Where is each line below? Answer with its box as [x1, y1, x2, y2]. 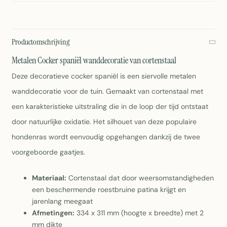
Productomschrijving [12, 36, 69, 47]
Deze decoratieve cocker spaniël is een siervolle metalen [12, 71, 196, 81]
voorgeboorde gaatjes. [12, 147, 85, 157]
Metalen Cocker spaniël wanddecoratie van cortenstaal [12, 54, 176, 66]
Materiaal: [32, 173, 66, 183]
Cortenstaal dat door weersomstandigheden [66, 173, 214, 183]
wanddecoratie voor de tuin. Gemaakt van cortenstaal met [12, 87, 203, 96]
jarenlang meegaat [32, 197, 93, 206]
